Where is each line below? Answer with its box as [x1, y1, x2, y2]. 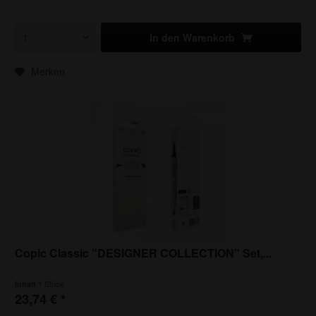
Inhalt [15, 279, 39, 290]
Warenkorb [183, 30, 236, 45]
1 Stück [38, 278, 65, 290]
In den [150, 30, 181, 45]
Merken [31, 64, 66, 79]
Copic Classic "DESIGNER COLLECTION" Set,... [15, 245, 272, 262]
